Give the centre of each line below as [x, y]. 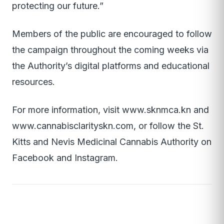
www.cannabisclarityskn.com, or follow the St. [108, 126]
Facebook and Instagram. [65, 158]
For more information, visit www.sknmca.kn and [110, 110]
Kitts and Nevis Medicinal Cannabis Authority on [112, 142]
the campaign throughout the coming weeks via [110, 50]
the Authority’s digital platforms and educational [111, 66]
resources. [33, 82]
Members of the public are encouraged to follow [112, 34]
